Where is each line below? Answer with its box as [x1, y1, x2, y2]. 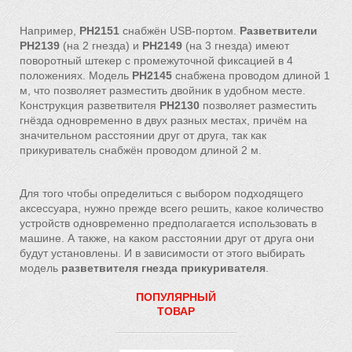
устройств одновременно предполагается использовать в [20, 217, 317, 229]
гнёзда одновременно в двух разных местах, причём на [20, 114, 307, 126]
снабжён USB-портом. [119, 24, 240, 37]
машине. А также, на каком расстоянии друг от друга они [20, 232, 314, 244]
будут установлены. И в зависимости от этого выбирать [20, 247, 305, 259]
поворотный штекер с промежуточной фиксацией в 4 [20, 54, 293, 67]
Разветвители [240, 24, 317, 37]
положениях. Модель [20, 69, 132, 82]
